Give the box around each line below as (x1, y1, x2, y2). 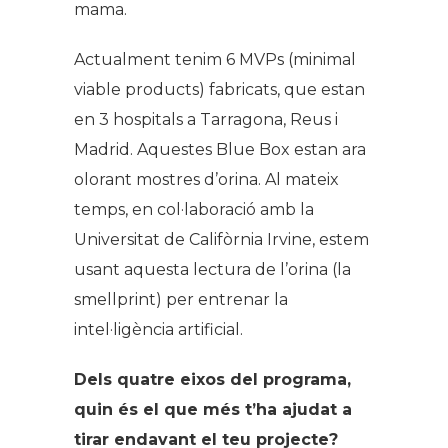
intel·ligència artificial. (74, 319, 243, 339)
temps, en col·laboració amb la (74, 199, 314, 219)
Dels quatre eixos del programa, (74, 369, 351, 389)
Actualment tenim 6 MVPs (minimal (74, 49, 356, 69)
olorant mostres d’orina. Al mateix (74, 169, 339, 189)
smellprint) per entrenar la (74, 289, 288, 309)
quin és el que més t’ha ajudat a (74, 399, 352, 419)
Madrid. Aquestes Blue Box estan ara (74, 139, 366, 159)
